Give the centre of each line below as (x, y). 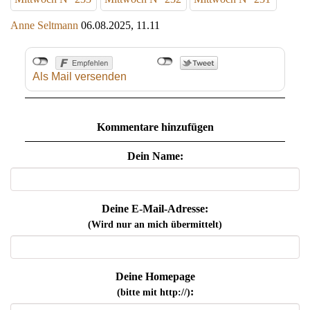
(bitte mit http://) (153, 293)
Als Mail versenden (79, 77)
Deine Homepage (155, 277)
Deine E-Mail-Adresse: (155, 209)
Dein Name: (155, 156)
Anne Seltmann (44, 26)
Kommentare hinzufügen (155, 127)
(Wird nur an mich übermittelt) (155, 225)
